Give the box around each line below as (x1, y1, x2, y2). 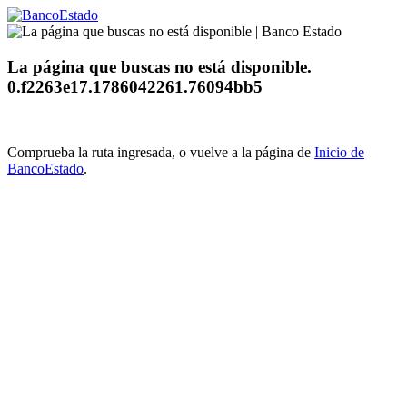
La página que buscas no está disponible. (7, 56, 312, 76)
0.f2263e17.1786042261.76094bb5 (7, 76, 263, 96)
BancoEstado (7, 161, 84, 177)
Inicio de (314, 144, 364, 161)
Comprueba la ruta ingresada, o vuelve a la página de (7, 144, 314, 161)
